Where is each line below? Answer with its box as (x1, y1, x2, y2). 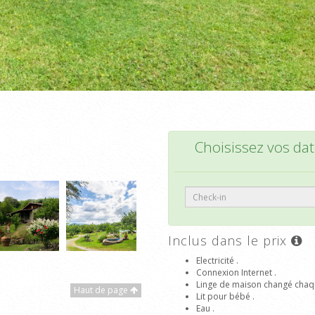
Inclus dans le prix (168, 232, 291, 249)
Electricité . (196, 255, 238, 266)
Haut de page (74, 284, 130, 296)
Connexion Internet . (196, 266, 276, 278)
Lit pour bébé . (196, 290, 255, 302)
